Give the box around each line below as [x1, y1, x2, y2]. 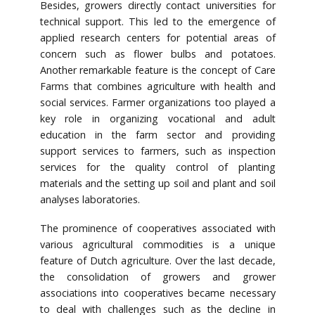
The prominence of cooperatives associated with [39, 221, 276, 236]
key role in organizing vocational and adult [39, 112, 276, 126]
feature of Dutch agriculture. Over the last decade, [39, 254, 276, 268]
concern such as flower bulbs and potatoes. [39, 47, 276, 61]
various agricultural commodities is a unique [39, 238, 276, 252]
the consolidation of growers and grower [39, 270, 276, 284]
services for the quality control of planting [39, 160, 276, 174]
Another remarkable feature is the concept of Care [39, 63, 276, 77]
